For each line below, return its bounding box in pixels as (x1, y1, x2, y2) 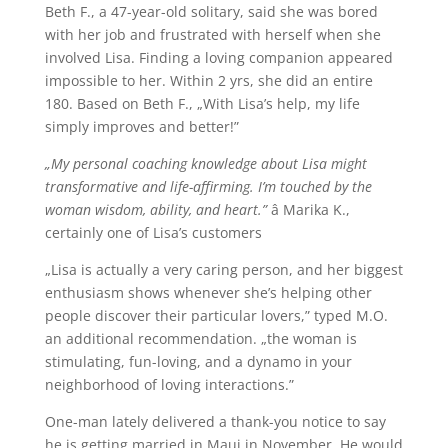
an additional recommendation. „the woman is (44, 329, 357, 348)
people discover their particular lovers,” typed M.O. (44, 306, 388, 325)
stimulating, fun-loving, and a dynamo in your (44, 352, 352, 371)
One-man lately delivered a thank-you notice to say (44, 412, 386, 431)
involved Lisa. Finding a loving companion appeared (44, 48, 393, 67)
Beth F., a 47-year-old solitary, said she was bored (44, 2, 378, 21)
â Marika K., (266, 200, 350, 219)
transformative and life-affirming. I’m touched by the (44, 177, 372, 196)
